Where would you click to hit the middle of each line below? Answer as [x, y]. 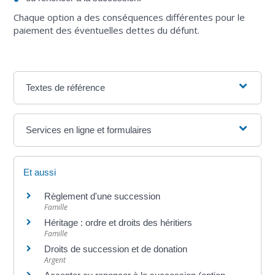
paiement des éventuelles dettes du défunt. [107, 30]
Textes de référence [66, 88]
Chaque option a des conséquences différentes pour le [130, 17]
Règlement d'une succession [103, 196]
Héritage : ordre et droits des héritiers [118, 223]
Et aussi [40, 172]
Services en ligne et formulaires [89, 130]
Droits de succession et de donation [116, 249]
